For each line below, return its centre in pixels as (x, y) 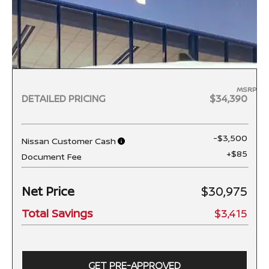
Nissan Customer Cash (69, 141)
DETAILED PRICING (64, 99)
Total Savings (57, 213)
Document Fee (52, 157)
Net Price (48, 192)
